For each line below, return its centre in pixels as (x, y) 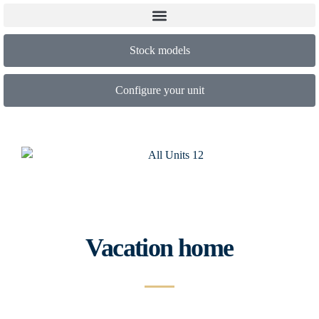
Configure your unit (159, 90)
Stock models (159, 50)
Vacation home (159, 248)
